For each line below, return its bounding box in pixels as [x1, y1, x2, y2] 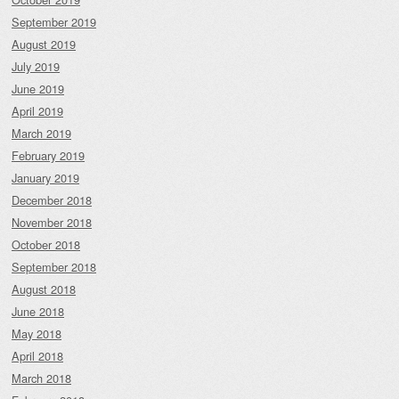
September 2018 [12, 257, 96, 275]
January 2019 [12, 168, 79, 186]
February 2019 [12, 146, 85, 164]
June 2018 [12, 302, 64, 320]
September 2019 [12, 12, 96, 30]
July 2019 [12, 57, 60, 75]
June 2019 [12, 79, 64, 97]
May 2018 [12, 324, 61, 342]
